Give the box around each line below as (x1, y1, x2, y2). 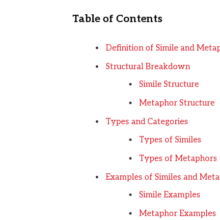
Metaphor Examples (138, 209, 216, 219)
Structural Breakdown (105, 62, 190, 72)
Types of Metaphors (138, 153, 217, 164)
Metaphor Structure (138, 98, 215, 109)
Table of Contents (72, 12, 163, 26)
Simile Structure (138, 80, 199, 90)
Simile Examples (138, 190, 200, 200)
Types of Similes (138, 135, 201, 145)
